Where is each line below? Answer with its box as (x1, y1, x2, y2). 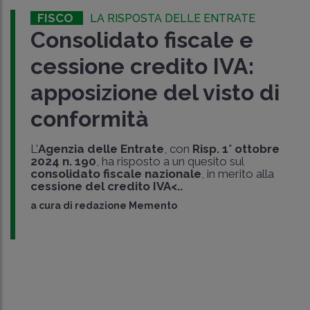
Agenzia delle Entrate (37, 142, 164, 156)
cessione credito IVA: (30, 53, 254, 80)
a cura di (30, 200, 75, 212)
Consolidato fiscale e (30, 27, 253, 53)
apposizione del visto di (30, 80, 280, 106)
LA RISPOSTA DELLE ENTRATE (89, 12, 255, 26)
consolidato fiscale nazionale (30, 167, 201, 181)
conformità (30, 106, 149, 132)
